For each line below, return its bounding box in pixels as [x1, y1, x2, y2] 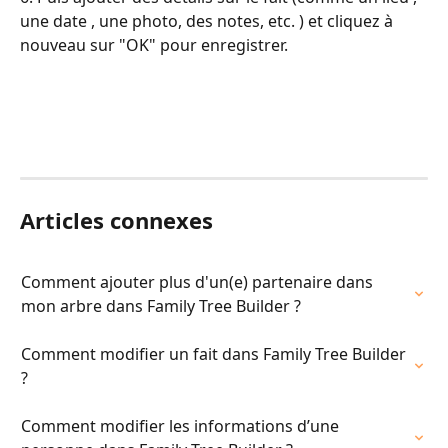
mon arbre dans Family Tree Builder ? [21, 295, 301, 317]
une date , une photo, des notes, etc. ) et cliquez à [20, 10, 397, 32]
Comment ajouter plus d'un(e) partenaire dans [21, 271, 377, 293]
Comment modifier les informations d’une [21, 415, 343, 437]
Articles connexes [20, 205, 213, 235]
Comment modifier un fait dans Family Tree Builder [21, 343, 410, 365]
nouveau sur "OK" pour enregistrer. [20, 34, 288, 56]
